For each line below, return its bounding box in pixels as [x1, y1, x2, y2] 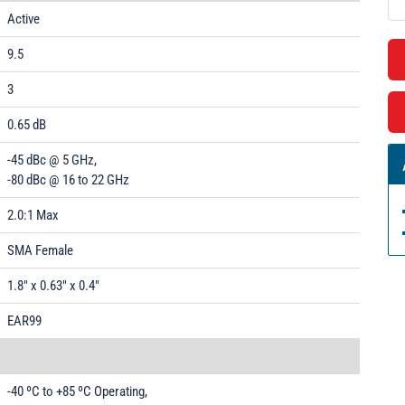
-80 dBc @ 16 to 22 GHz [7, 172, 129, 188]
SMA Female [7, 242, 73, 259]
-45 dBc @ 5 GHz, [7, 152, 97, 168]
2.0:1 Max [7, 207, 59, 223]
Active [7, 11, 40, 27]
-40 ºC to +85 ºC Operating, [7, 383, 147, 400]
